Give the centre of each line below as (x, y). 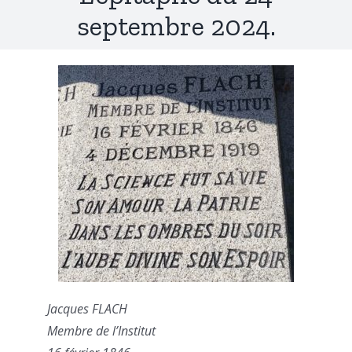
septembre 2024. (176, 26)
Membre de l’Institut (101, 331)
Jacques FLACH (87, 309)
